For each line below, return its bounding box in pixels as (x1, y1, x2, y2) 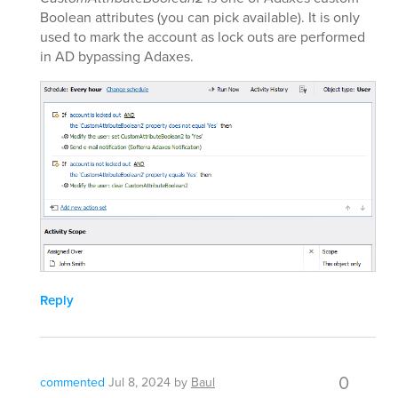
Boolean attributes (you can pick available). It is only (40, 7, 360, 28)
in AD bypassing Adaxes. (40, 46, 194, 68)
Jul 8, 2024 (108, 373, 171, 393)
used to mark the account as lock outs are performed (40, 27, 365, 48)
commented (40, 373, 105, 393)
